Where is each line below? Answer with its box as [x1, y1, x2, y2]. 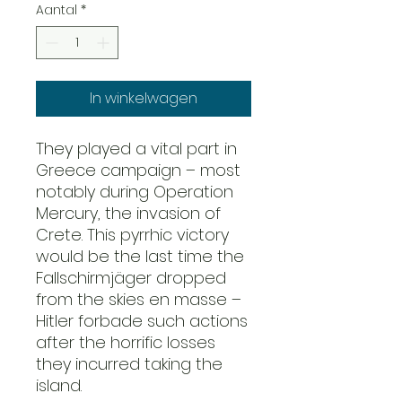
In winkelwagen [90, 87, 197, 109]
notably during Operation [36, 179, 233, 203]
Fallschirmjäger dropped [36, 266, 226, 289]
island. [36, 373, 82, 397]
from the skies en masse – [36, 287, 241, 310]
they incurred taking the [36, 352, 223, 375]
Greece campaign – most [36, 158, 240, 181]
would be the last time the [36, 244, 244, 267]
